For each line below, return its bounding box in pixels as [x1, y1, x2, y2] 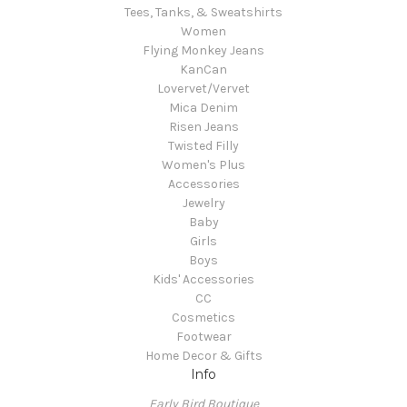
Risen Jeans [168, 119, 239, 134]
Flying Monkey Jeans [143, 43, 264, 58]
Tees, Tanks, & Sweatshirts [124, 5, 283, 20]
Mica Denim [169, 100, 238, 115]
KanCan [180, 62, 227, 77]
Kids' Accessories [153, 272, 254, 287]
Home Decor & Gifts [144, 348, 263, 363]
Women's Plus [162, 157, 245, 173]
